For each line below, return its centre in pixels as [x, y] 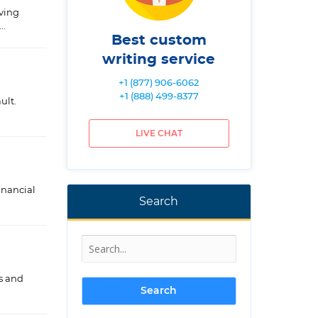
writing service [159, 60]
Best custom [159, 40]
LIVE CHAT [159, 133]
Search [159, 202]
